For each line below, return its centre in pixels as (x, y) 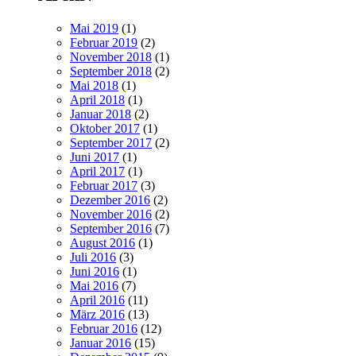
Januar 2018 (101, 114)
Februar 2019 (104, 42)
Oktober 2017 (105, 128)
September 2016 (111, 228)
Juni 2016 (95, 271)
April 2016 (97, 300)
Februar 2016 (104, 328)
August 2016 (103, 242)
